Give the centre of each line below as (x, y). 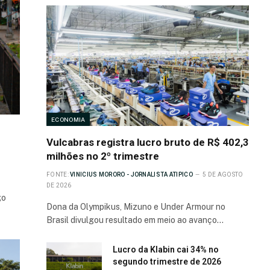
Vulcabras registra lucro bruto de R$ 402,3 (148, 142)
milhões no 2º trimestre (103, 156)
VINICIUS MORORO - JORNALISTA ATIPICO (131, 174)
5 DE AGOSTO (223, 174)
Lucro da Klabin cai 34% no (166, 250)
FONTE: (58, 174)
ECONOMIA (68, 119)
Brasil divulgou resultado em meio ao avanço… (135, 220)
